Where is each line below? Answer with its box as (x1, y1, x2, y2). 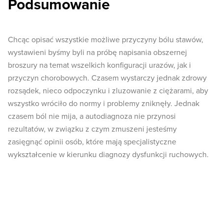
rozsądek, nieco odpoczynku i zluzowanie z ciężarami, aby (8, 86, 208, 96)
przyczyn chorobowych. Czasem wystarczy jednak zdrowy (8, 73, 207, 83)
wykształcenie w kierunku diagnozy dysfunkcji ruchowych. (8, 150, 209, 160)
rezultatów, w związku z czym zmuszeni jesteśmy (8, 124, 177, 135)
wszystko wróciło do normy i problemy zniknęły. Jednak (8, 99, 199, 109)
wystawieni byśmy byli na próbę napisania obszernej (8, 48, 187, 58)
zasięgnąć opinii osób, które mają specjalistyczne (8, 137, 176, 147)
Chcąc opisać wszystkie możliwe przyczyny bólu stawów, (8, 35, 203, 45)
